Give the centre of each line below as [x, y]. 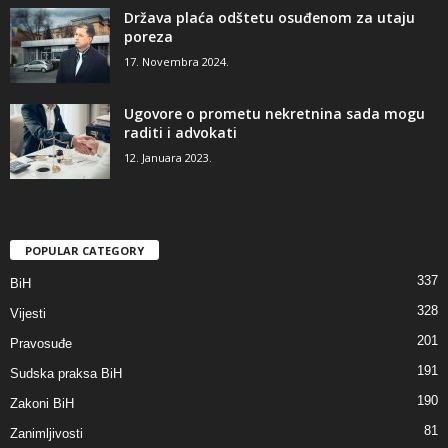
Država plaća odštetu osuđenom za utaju [269, 17]
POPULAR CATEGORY [84, 250]
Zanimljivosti [46, 433]
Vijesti [28, 313]
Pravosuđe [41, 343]
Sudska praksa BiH [66, 373]
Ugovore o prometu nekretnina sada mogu [274, 113]
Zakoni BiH [42, 403]
